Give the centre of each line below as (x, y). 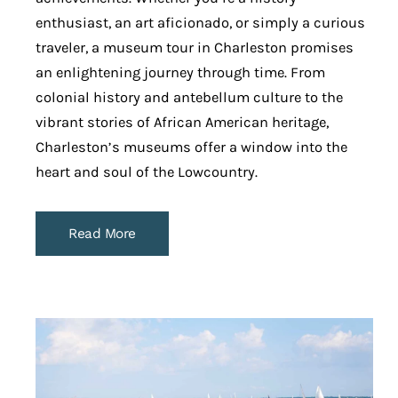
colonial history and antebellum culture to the (189, 98)
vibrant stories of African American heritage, (182, 123)
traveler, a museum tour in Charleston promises (195, 48)
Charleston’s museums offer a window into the (191, 147)
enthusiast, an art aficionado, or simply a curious (200, 23)
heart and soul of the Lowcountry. (147, 172)
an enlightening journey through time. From (180, 73)
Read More (102, 234)
